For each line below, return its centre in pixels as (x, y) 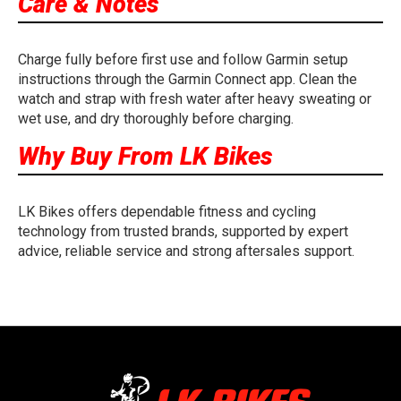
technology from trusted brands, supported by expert (183, 232)
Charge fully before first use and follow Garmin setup (183, 60)
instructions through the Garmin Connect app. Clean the (188, 80)
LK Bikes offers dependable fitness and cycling (167, 212)
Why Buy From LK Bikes (145, 157)
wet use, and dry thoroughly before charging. (156, 119)
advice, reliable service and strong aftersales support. (186, 252)
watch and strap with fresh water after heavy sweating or (195, 99)
